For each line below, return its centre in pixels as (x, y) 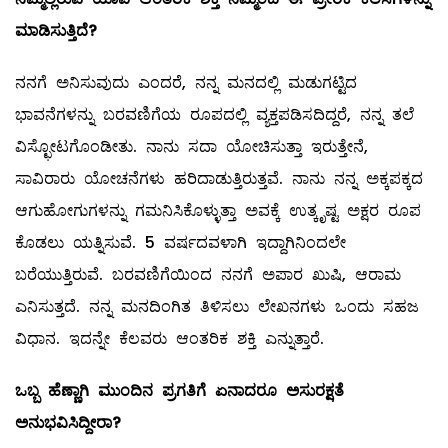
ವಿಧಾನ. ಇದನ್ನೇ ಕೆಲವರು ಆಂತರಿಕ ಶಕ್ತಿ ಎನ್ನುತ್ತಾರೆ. (169, 339)
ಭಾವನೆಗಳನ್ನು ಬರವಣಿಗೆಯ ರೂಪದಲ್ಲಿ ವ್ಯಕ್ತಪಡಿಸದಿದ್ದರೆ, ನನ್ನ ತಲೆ (214, 115)
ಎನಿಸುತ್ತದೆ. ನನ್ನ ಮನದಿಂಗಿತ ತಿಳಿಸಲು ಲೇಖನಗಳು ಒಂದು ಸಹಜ (217, 307)
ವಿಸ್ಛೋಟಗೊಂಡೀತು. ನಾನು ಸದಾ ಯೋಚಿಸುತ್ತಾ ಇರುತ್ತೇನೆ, (191, 147)
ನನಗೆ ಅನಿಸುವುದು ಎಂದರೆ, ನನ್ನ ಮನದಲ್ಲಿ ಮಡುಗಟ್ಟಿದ (186, 83)
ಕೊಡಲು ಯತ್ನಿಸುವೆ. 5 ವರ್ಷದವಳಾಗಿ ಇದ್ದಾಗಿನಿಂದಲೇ (180, 243)
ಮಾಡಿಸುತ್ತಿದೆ (51, 31)
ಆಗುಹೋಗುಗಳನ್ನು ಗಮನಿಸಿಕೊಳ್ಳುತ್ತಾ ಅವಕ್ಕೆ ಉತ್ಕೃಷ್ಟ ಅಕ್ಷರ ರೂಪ (218, 211)
